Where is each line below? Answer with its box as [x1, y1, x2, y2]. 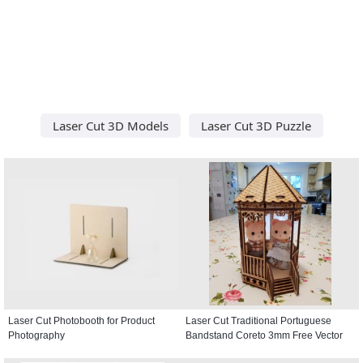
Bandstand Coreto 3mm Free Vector [186, 329, 343, 341]
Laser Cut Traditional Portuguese [186, 314, 331, 327]
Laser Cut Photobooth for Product [8, 314, 155, 327]
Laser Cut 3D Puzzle [200, 117, 311, 134]
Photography [8, 329, 65, 341]
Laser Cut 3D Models [52, 117, 169, 134]
